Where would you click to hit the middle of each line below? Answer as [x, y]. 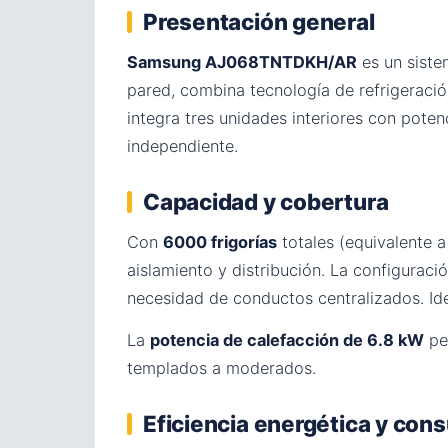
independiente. [182, 145]
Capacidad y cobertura [266, 201]
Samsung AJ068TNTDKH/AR [242, 61]
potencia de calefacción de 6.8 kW [287, 339]
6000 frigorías [220, 241]
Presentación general [259, 21]
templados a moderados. [221, 367]
